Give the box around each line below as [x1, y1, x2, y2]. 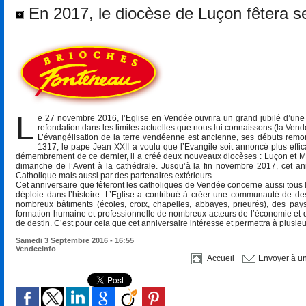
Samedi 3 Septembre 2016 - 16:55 [16, 236, 135, 245]
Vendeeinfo [16, 245, 57, 253]
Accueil [204, 253, 234, 264]
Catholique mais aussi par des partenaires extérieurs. [16, 171, 214, 180]
